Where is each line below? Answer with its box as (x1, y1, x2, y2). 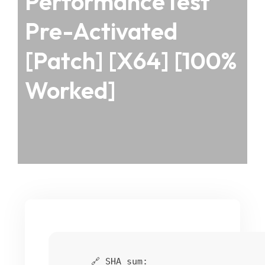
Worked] (25, 75, 116, 105)
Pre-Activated (25, 16, 177, 46)
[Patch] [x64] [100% (25, 46, 237, 75)
